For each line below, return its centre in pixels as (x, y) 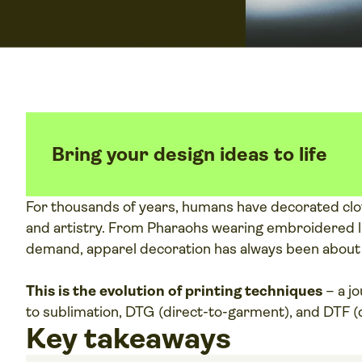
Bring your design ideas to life (190, 155)
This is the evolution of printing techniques (175, 291)
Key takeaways (129, 339)
